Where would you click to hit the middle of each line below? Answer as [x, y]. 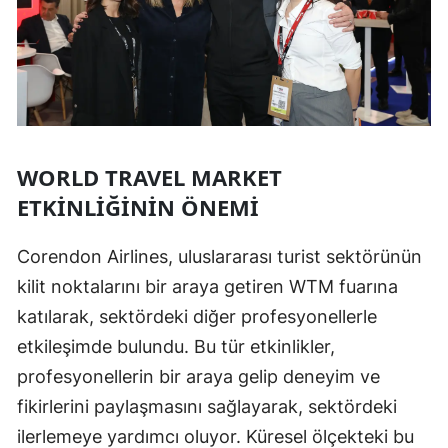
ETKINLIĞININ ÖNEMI [138, 206]
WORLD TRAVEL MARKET [149, 176]
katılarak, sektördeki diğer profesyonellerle [197, 316]
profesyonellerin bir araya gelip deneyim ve [198, 376]
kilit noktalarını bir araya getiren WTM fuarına [207, 286]
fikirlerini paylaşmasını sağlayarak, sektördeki [207, 406]
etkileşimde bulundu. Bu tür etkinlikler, [176, 346]
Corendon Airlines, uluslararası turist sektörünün [219, 256]
